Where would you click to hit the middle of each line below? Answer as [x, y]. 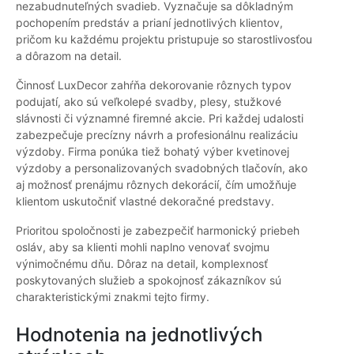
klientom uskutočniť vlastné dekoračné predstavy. [145, 201]
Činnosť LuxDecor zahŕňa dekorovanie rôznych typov [154, 85]
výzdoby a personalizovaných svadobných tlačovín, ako [162, 168]
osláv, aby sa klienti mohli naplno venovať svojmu [143, 247]
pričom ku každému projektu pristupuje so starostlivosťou [164, 40]
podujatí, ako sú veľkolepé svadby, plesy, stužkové [149, 102]
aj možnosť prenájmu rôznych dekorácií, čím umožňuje [156, 185]
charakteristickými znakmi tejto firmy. [113, 297]
